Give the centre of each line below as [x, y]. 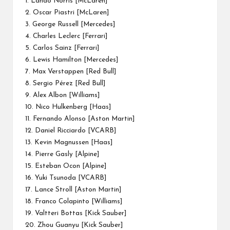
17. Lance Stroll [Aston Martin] [73, 189]
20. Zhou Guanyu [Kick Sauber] [74, 225]
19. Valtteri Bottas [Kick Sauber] [76, 213]
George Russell [55, 24]
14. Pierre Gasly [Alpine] [62, 154]
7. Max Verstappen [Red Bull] [71, 71]
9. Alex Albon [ [48, 95]
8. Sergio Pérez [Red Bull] [65, 83]
